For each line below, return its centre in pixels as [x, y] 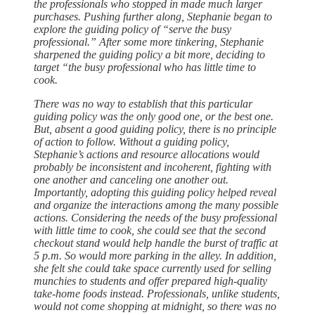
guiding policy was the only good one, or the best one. [154, 117]
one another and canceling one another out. [131, 180]
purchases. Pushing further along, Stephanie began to [153, 17]
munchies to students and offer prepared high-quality [150, 281]
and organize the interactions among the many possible [156, 205]
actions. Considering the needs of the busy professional [155, 218]
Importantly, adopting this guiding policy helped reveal [155, 193]
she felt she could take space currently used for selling [153, 269]
